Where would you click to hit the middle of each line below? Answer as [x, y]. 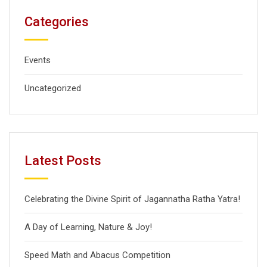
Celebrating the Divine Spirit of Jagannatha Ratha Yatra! [132, 199]
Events [38, 60]
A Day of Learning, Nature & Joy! [88, 227]
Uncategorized [53, 88]
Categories [57, 22]
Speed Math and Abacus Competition [97, 255]
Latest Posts [63, 161]
